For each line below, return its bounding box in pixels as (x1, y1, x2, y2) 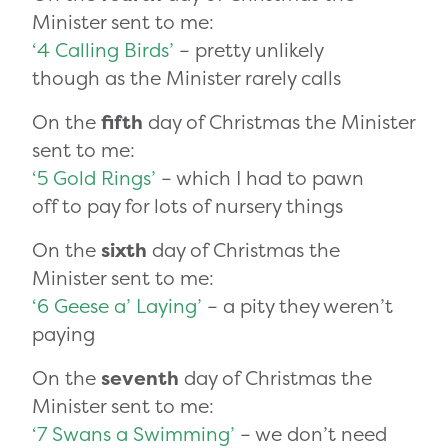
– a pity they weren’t (202, 293, 393, 320)
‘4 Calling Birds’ (32, 37, 174, 64)
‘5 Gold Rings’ (32, 165, 156, 192)
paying (32, 321, 95, 348)
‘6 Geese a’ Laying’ (32, 293, 202, 320)
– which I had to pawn (156, 165, 364, 192)
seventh (101, 365, 179, 392)
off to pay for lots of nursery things (32, 193, 343, 220)
